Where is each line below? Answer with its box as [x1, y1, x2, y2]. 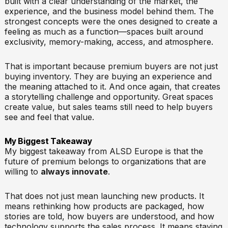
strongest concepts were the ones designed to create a [4, 16, 217, 26]
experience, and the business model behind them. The [4, 6, 214, 16]
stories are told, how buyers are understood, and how [4, 211, 214, 221]
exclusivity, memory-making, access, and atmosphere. [4, 36, 213, 47]
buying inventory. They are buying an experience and [4, 71, 212, 81]
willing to [4, 166, 41, 177]
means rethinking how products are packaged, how [4, 201, 204, 211]
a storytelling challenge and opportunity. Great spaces [4, 91, 213, 102]
